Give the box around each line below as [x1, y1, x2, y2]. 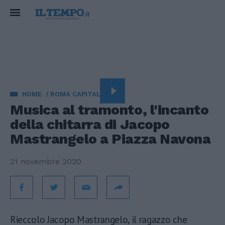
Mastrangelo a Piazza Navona [10, 131, 211, 147]
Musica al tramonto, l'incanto [10, 101, 209, 118]
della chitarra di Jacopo [10, 116, 170, 133]
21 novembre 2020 [10, 157, 81, 166]
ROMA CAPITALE [50, 90, 104, 98]
